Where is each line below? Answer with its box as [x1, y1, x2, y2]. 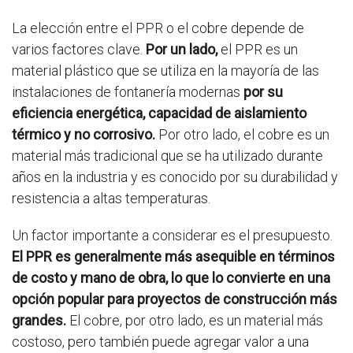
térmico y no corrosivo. [12, 126, 158, 143]
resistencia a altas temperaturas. [12, 190, 210, 206]
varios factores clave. [12, 41, 146, 58]
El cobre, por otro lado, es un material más [69, 312, 323, 329]
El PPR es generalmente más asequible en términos [12, 248, 335, 265]
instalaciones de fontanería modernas [12, 84, 243, 100]
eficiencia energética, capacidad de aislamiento [12, 105, 307, 121]
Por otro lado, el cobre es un [158, 126, 329, 143]
